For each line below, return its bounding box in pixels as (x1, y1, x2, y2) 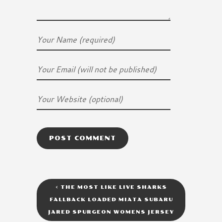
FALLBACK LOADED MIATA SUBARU (49, 197, 173, 203)
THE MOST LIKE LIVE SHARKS (58, 184, 167, 191)
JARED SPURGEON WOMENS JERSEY (48, 209, 174, 216)
